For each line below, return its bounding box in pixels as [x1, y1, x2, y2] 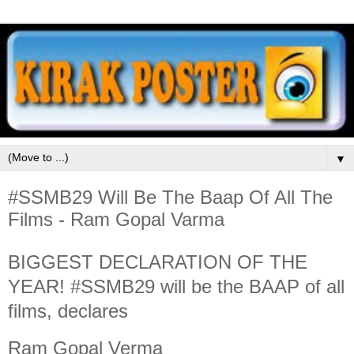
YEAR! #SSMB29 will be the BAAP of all [8, 275, 345, 297]
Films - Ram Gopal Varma [8, 209, 224, 230]
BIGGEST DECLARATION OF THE [8, 250, 307, 273]
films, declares [8, 299, 134, 322]
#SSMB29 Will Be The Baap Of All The [8, 186, 333, 208]
